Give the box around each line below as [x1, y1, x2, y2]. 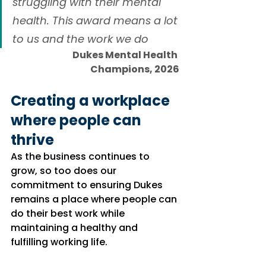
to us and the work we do [12, 31, 148, 46]
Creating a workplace [11, 91, 173, 110]
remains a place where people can [11, 192, 179, 206]
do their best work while [11, 207, 127, 220]
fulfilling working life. [11, 235, 107, 249]
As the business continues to [11, 150, 152, 163]
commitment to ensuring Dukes [11, 178, 165, 192]
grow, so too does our [11, 164, 119, 178]
